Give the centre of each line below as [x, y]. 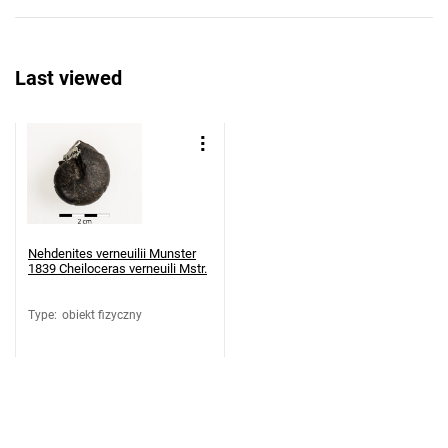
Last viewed [68, 78]
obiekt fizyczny [102, 315]
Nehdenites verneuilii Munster [112, 253]
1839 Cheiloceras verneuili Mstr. [117, 268]
